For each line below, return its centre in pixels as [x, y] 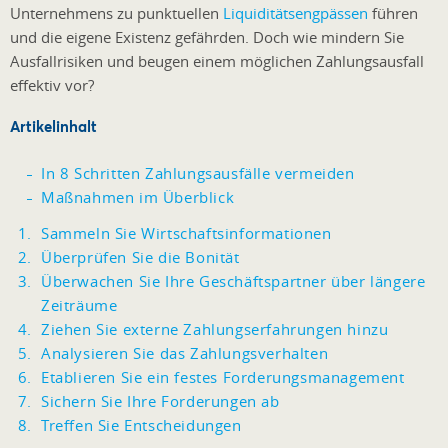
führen [393, 12]
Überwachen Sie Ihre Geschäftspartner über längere [233, 280]
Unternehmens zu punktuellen [116, 12]
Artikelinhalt [53, 125]
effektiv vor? [52, 84]
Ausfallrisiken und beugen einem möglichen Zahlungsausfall [217, 60]
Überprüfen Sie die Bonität [140, 256]
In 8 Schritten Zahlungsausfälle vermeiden [198, 172]
